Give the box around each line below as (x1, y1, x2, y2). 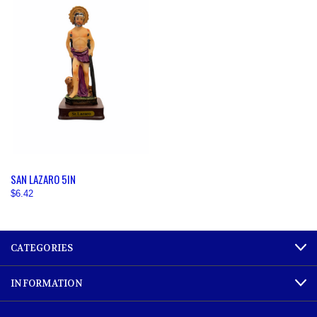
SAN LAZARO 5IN (11, 171, 76, 188)
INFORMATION (11, 277, 83, 289)
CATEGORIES (11, 241, 74, 254)
